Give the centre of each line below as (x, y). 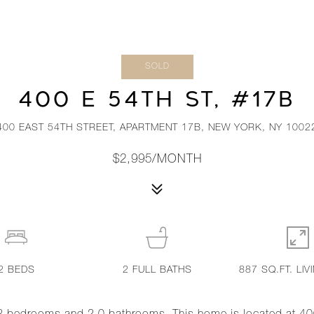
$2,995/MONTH (157, 160)
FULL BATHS (162, 271)
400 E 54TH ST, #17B (157, 100)
